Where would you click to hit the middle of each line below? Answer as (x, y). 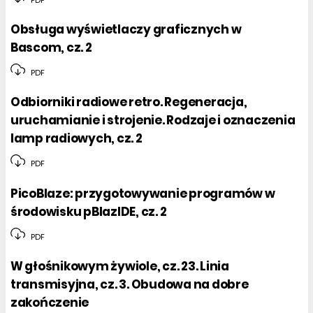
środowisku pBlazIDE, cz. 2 (89, 211)
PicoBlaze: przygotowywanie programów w (143, 193)
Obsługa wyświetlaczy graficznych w (126, 30)
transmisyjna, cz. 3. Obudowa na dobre (130, 284)
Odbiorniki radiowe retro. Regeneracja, (129, 102)
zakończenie (50, 302)
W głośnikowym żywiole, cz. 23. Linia (120, 266)
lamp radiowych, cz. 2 (77, 139)
